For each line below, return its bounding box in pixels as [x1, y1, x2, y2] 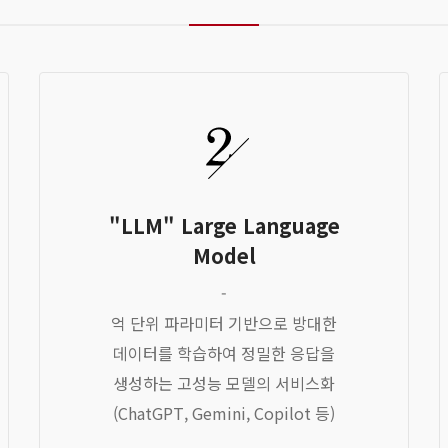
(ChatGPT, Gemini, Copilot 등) [113, 401, 335, 425]
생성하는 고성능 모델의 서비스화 [113, 371, 335, 395]
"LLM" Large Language [108, 211, 340, 240]
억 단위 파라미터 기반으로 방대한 [111, 311, 337, 335]
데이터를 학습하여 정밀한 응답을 [113, 341, 335, 365]
